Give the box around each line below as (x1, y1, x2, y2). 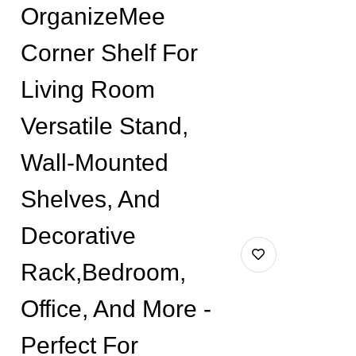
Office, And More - (20, 296, 211, 322)
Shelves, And (20, 186, 161, 212)
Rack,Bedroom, (20, 259, 186, 285)
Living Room (20, 76, 155, 103)
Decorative (20, 222, 136, 249)
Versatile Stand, (20, 113, 188, 139)
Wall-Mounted (20, 149, 168, 176)
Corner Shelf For (20, 40, 198, 66)
